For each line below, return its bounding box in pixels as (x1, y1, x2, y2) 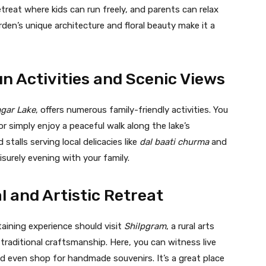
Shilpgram (124, 220, 166, 232)
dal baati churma (140, 136, 209, 147)
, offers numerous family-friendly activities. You (36, 104, 228, 115)
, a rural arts (166, 220, 214, 232)
